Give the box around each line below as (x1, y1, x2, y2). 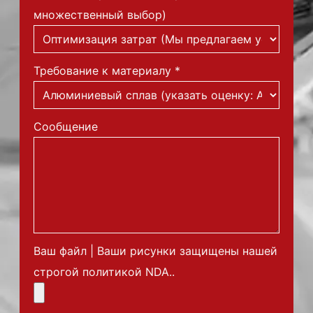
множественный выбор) (34, 8, 166, 22)
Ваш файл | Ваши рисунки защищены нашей (34, 244, 277, 258)
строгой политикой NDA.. (34, 265, 175, 279)
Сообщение (34, 119, 98, 133)
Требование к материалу (34, 64, 171, 78)
